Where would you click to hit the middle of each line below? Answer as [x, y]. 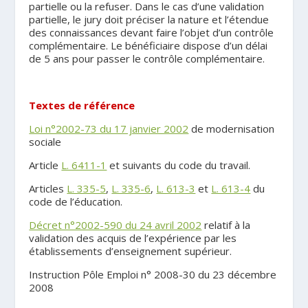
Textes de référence [82, 106]
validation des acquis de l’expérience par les [133, 238]
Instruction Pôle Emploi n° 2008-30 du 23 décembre [153, 275]
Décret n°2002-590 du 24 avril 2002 [115, 225]
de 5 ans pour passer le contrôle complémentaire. [147, 59]
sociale [45, 142]
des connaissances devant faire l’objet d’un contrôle [152, 33]
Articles [48, 189]
